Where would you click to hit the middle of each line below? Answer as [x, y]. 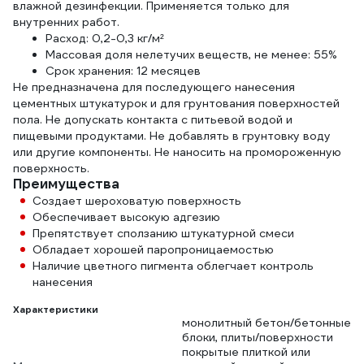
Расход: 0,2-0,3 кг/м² [106, 38]
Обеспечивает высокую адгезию [126, 217]
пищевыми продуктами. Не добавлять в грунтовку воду [172, 136]
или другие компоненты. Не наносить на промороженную [177, 152]
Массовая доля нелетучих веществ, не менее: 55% [191, 54]
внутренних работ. [66, 22]
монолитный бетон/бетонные [266, 323]
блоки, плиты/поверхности [258, 337]
